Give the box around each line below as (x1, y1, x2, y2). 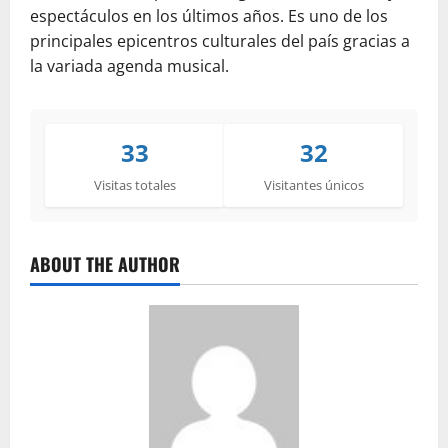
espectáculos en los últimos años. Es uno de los (30, 5, 388, 28)
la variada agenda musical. (30, 55, 229, 78)
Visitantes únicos (263, 176, 364, 195)
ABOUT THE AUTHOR (30, 251, 180, 278)
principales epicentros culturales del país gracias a (30, 30, 410, 53)
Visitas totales (93, 176, 176, 195)
